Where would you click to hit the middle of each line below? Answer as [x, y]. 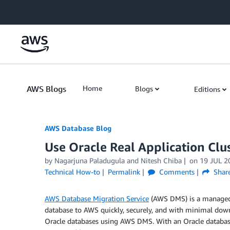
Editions [207, 89]
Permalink [124, 172]
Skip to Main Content [39, 10]
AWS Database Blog [78, 128]
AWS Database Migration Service [97, 198]
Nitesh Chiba [161, 160]
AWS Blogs [46, 89]
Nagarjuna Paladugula [90, 160]
